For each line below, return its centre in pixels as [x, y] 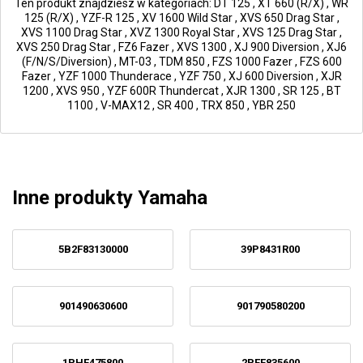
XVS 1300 [202, 47]
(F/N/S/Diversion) [66, 62]
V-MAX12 [125, 105]
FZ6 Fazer [144, 47]
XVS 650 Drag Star [287, 18]
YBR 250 [274, 105]
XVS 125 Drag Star [290, 32]
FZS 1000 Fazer [252, 62]
